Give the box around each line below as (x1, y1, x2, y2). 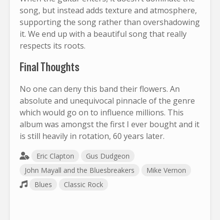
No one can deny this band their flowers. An (20, 83, 180, 94)
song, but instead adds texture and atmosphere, (20, 4, 197, 16)
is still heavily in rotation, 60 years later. (20, 130, 165, 141)
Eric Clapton (36, 151, 74, 161)
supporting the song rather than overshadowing (20, 16, 200, 27)
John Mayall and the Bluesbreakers (25, 165, 135, 175)
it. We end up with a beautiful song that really (20, 28, 187, 39)
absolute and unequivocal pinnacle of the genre (20, 95, 195, 106)
